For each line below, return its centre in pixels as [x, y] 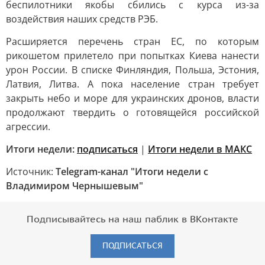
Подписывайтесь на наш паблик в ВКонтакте [132, 219]
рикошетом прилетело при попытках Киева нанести [132, 56]
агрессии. [28, 127]
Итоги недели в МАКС [200, 149]
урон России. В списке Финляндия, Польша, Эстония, [132, 70]
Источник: [31, 172]
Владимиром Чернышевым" [75, 186]
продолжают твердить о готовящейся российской [132, 112]
